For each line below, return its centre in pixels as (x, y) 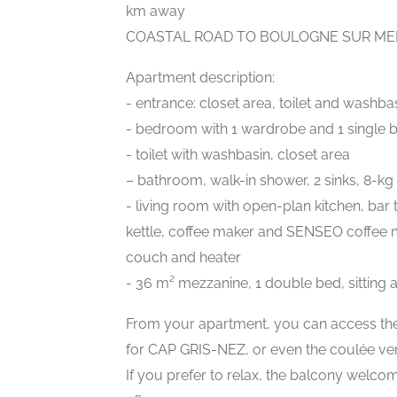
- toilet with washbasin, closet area (238, 155)
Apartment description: (200, 78)
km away (156, 11)
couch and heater (183, 257)
